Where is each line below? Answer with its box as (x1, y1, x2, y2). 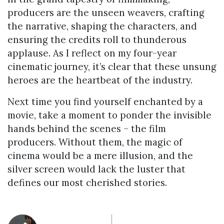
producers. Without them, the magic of (7, 136, 182, 148)
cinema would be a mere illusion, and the (7, 149, 193, 162)
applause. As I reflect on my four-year (7, 47, 176, 59)
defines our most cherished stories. (7, 176, 167, 189)
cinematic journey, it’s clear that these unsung (7, 60, 216, 73)
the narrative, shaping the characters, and (7, 20, 197, 32)
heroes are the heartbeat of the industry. (7, 74, 192, 86)
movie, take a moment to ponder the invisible (7, 109, 211, 121)
